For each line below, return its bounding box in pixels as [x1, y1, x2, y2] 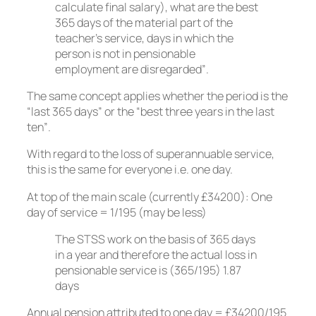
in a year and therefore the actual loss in [55, 246, 257, 262]
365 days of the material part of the [55, 14, 233, 30]
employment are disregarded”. [55, 61, 209, 77]
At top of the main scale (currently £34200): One [27, 188, 272, 205]
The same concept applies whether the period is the [27, 88, 288, 104]
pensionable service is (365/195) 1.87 [55, 262, 241, 278]
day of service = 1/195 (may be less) [27, 204, 207, 220]
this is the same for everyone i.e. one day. [27, 162, 233, 178]
